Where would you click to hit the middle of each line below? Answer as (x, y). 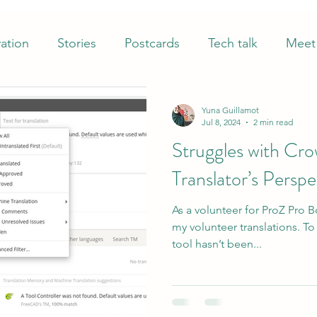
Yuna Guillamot (230, 110)
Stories (77, 43)
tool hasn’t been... (217, 244)
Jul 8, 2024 (221, 122)
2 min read (273, 122)
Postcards (152, 43)
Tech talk (233, 43)
